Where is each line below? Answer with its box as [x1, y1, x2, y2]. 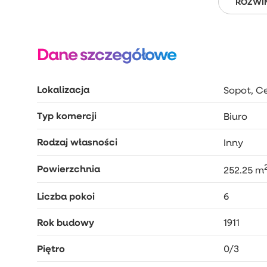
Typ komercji [37, 109, 97, 123]
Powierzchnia [37, 162, 100, 176]
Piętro [37, 241, 65, 255]
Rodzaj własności [37, 135, 117, 149]
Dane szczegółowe [37, 42, 177, 65]
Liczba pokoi [37, 189, 95, 203]
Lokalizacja [37, 83, 89, 97]
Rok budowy [37, 215, 94, 229]
